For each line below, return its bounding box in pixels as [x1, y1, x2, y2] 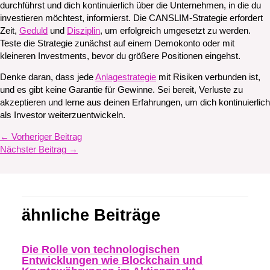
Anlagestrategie [95, 72, 156, 83]
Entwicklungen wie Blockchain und [22, 253, 203, 266]
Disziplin [67, 25, 100, 36]
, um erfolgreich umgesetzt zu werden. [100, 25, 251, 36]
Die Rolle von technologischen [22, 242, 180, 256]
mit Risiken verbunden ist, [156, 72, 260, 83]
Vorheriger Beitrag [9, 131, 82, 142]
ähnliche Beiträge [22, 205, 161, 224]
